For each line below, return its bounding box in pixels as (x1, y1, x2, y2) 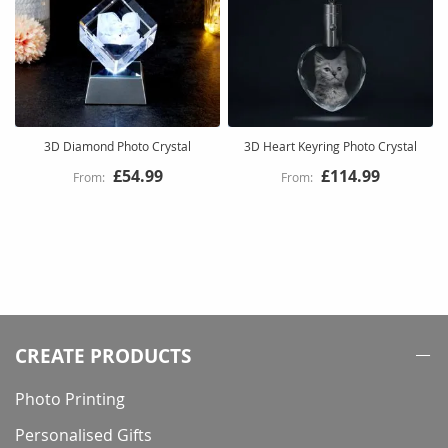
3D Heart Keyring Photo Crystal (244, 137, 417, 154)
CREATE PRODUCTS (15, 343, 191, 369)
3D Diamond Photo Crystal (44, 137, 191, 154)
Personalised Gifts (15, 424, 152, 446)
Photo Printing (15, 388, 125, 410)
